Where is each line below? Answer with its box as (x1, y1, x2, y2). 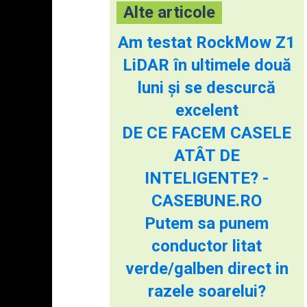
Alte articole (123, 2, 215, 22)
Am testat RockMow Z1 (118, 32, 296, 52)
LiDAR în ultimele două (122, 55, 291, 75)
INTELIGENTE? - (145, 168, 269, 188)
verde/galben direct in (125, 258, 288, 278)
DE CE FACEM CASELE (122, 123, 292, 143)
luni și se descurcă (138, 77, 276, 97)
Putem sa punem (145, 213, 269, 233)
